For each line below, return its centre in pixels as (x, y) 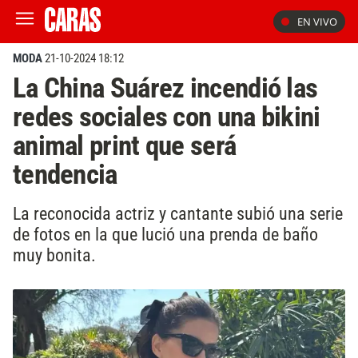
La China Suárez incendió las (165, 88)
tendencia (65, 174)
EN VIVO (317, 22)
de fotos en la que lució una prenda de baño (165, 234)
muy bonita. (54, 255)
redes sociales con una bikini (167, 117)
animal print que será (125, 145)
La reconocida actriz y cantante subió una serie (178, 213)
